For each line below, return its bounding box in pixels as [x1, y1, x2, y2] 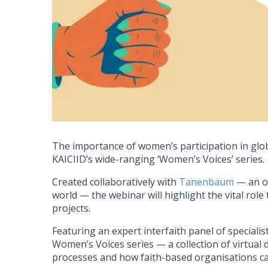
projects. [52, 202, 90, 215]
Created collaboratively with [52, 175, 179, 189]
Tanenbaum [179, 175, 234, 189]
